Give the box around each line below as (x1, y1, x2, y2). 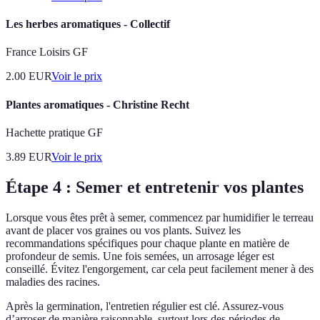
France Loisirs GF (6, 46, 88, 59)
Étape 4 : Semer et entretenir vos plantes (6, 177, 304, 196)
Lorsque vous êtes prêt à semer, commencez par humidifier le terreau (6, 211, 314, 224)
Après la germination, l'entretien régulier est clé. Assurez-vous (6, 299, 284, 312)
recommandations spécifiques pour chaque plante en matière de (6, 236, 289, 249)
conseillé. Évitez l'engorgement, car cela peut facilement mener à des (6, 262, 314, 275)
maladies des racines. (6, 275, 100, 288)
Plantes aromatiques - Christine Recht (6, 98, 189, 111)
